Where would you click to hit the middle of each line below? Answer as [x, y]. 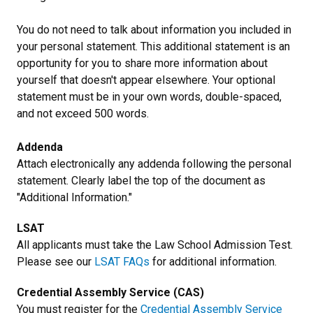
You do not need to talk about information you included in [154, 29]
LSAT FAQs [122, 261]
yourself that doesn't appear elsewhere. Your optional [146, 80]
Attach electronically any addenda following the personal [154, 163]
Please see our [56, 261]
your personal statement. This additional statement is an [153, 46]
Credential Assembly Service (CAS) [110, 292]
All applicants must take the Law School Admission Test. [155, 245]
